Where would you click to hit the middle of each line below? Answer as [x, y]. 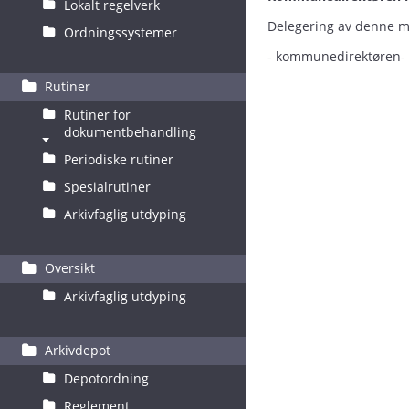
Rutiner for [97, 115]
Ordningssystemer [121, 32]
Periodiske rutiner [119, 159]
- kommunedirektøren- [336, 56]
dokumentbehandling [130, 132]
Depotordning [106, 378]
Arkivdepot [78, 350]
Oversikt [70, 268]
